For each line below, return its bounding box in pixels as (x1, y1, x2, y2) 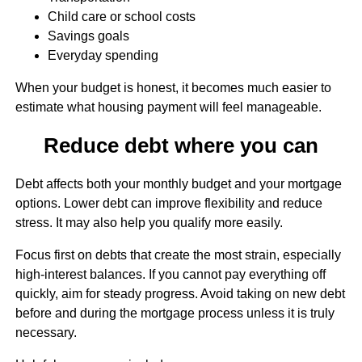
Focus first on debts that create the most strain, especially (15, 248, 341, 263)
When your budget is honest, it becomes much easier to (15, 80, 331, 95)
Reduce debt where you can (43, 134, 318, 158)
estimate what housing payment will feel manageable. (15, 99, 322, 114)
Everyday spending (47, 48, 158, 62)
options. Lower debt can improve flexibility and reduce (15, 196, 322, 211)
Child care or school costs (47, 9, 196, 23)
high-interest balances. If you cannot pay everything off (15, 267, 326, 282)
